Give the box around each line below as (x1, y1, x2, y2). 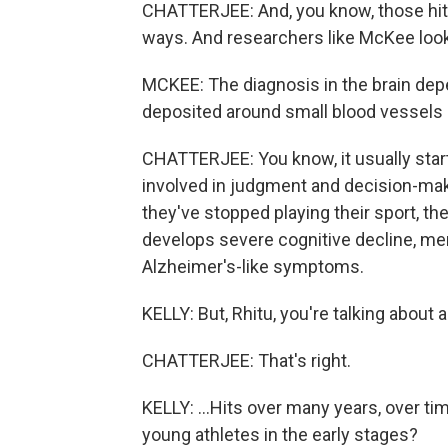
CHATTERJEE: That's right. (142, 350, 351, 371)
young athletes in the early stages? (142, 424, 418, 445)
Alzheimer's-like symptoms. (142, 256, 364, 277)
